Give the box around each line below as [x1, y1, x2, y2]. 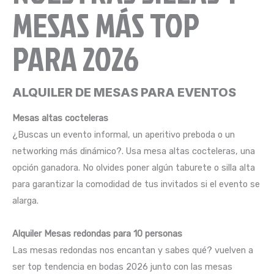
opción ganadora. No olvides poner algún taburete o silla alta [12, 161, 255, 173]
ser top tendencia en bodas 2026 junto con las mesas [12, 261, 232, 272]
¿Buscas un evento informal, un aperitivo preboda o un [12, 128, 235, 140]
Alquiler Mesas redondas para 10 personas [12, 228, 182, 239]
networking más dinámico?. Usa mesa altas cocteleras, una [12, 145, 255, 157]
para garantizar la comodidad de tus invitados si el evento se [12, 178, 260, 190]
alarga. [12, 194, 39, 206]
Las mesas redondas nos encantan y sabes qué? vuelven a [12, 244, 253, 256]
